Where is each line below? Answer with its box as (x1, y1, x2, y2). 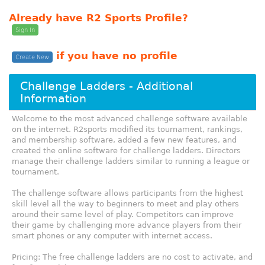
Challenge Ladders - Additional (20, 79, 193, 93)
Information (20, 91, 87, 105)
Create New (15, 54, 49, 61)
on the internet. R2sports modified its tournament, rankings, (12, 125, 243, 134)
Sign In (15, 27, 35, 34)
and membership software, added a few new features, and (12, 135, 237, 145)
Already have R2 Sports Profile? (9, 12, 188, 24)
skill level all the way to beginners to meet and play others (12, 199, 239, 209)
